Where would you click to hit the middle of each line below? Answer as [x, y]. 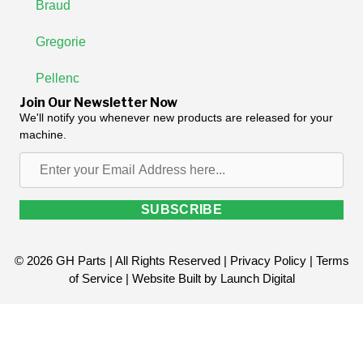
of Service [95, 279]
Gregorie [61, 42]
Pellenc [58, 78]
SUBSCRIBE [181, 210]
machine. [43, 135]
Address [43, 220]
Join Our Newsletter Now [98, 102]
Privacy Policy [268, 261]
